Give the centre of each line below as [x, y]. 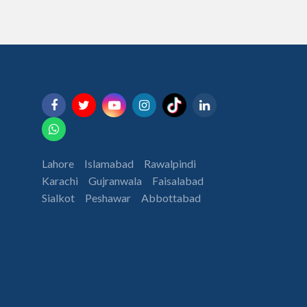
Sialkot [58, 198]
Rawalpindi [170, 164]
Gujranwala [115, 181]
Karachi [60, 181]
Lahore [58, 164]
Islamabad [109, 164]
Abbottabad [171, 198]
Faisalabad [178, 181]
